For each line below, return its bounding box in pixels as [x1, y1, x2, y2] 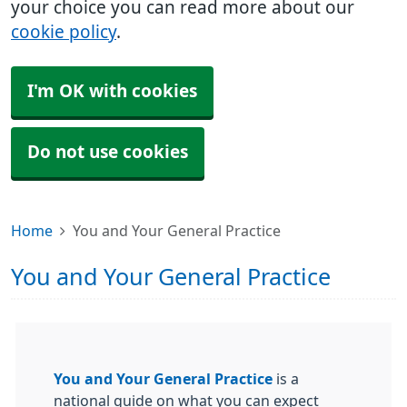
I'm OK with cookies [27, 83, 197, 100]
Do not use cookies [27, 144, 188, 161]
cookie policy [11, 24, 116, 41]
